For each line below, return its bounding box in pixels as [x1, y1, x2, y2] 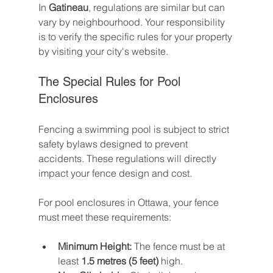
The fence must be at [131, 240, 227, 253]
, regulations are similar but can [88, 1, 227, 14]
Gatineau [48, 1, 88, 14]
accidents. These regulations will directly [38, 152, 219, 165]
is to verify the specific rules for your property [38, 30, 235, 43]
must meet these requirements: [38, 211, 171, 224]
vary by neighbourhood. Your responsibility [38, 16, 227, 29]
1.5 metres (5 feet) [80, 255, 158, 268]
